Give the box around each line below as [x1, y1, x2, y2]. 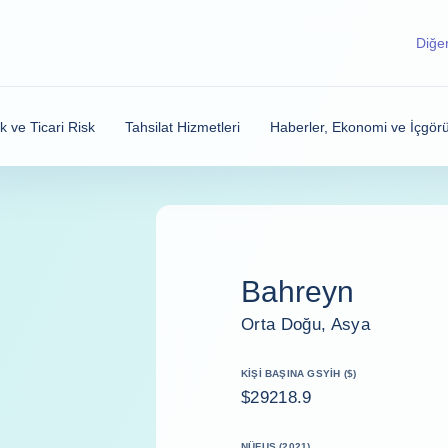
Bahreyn [241, 274, 354, 308]
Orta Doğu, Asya [241, 314, 371, 334]
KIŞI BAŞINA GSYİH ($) [241, 367, 357, 379]
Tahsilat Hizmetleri [125, 118, 241, 135]
